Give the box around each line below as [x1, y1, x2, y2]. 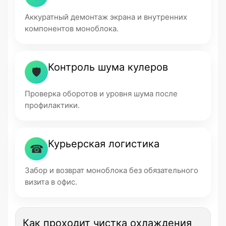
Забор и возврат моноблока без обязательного [25, 165, 198, 175]
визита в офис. [25, 177, 77, 187]
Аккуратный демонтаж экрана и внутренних [25, 12, 187, 22]
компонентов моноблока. [25, 24, 119, 33]
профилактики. [25, 100, 80, 110]
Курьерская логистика [48, 138, 159, 150]
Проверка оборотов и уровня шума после [25, 89, 178, 98]
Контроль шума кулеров [48, 61, 168, 73]
